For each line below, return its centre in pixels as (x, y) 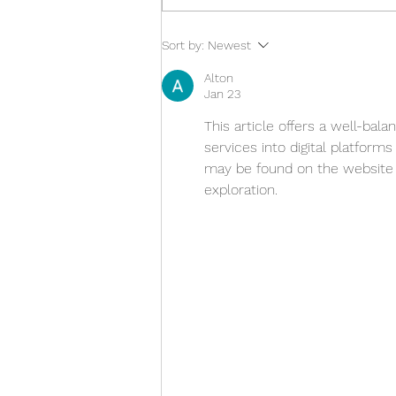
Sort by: (183, 46)
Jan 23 (222, 94)
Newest (229, 46)
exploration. (241, 190)
